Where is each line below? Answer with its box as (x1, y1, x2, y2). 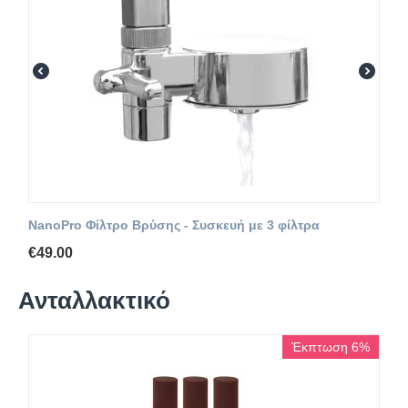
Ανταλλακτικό (18, 285, 170, 314)
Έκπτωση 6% (291, 340, 370, 355)
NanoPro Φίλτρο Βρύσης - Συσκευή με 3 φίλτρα (28, 218, 320, 233)
